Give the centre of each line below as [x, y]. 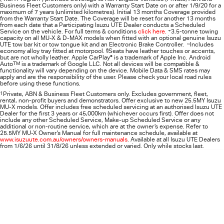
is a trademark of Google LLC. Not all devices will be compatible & [110, 64]
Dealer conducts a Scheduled [163, 25]
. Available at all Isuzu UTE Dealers [174, 139]
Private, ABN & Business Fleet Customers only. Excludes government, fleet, [105, 94]
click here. [152, 31]
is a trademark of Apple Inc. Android [161, 57]
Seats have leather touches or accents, [162, 51]
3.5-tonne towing [194, 31]
